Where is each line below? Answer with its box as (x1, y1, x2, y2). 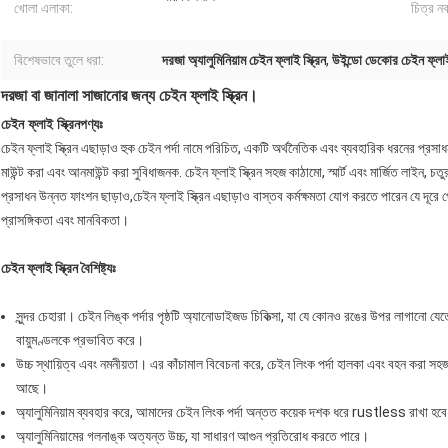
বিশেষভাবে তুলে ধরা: (14, 52, 104, 69)
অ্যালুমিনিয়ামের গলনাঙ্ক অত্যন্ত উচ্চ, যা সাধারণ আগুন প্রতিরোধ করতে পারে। (16, 428, 369, 445)
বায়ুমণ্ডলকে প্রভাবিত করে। (16, 332, 144, 349)
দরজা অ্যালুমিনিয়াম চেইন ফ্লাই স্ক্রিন (162, 52, 326, 69)
